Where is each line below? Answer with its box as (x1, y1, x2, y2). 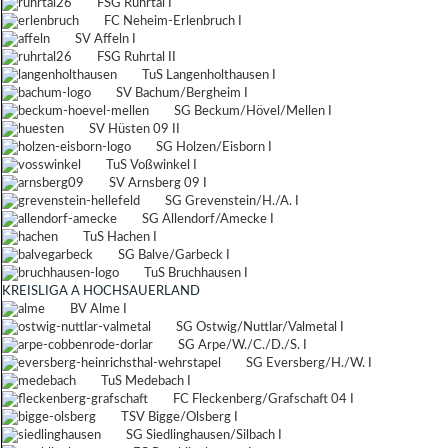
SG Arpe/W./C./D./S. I (178, 339, 307, 352)
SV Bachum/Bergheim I (116, 87, 248, 100)
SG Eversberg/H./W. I (246, 357, 372, 370)
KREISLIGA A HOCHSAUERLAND (2, 285, 200, 298)
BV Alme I (70, 303, 127, 316)
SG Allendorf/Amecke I (142, 213, 274, 226)
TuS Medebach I (101, 375, 191, 388)
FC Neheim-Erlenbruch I (104, 15, 242, 28)
